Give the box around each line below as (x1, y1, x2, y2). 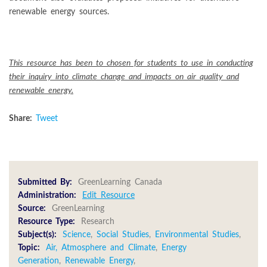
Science (63, 230, 91, 239)
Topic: (18, 243, 40, 252)
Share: (9, 113, 36, 123)
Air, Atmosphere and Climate (46, 243, 156, 252)
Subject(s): (18, 230, 57, 239)
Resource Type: (18, 217, 75, 226)
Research (81, 217, 114, 226)
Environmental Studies (155, 230, 239, 239)
